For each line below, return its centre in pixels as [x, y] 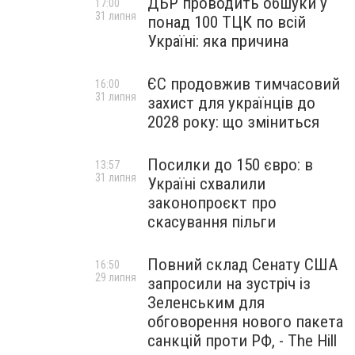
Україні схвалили [206, 184]
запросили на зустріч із [229, 284]
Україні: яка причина [218, 41]
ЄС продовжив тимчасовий [244, 84]
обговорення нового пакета [245, 322]
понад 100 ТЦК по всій [227, 22]
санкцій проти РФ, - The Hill [242, 341]
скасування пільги [212, 222]
